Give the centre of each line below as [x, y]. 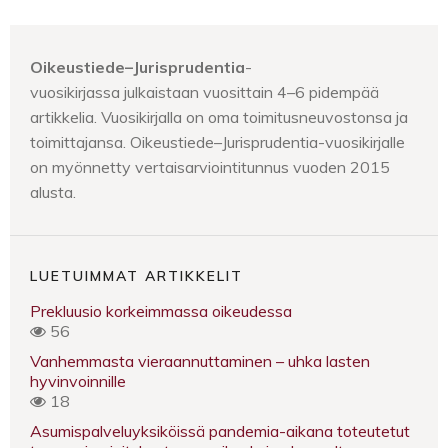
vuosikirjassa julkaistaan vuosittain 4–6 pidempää [204, 92]
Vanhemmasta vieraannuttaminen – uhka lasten [200, 361]
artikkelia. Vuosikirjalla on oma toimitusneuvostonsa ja [219, 117]
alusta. [53, 192]
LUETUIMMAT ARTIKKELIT [136, 276]
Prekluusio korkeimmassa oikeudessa [161, 311]
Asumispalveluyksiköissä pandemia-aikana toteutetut [220, 431]
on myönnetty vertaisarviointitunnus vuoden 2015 [210, 167]
